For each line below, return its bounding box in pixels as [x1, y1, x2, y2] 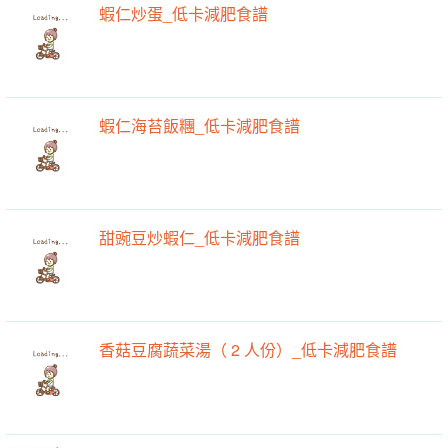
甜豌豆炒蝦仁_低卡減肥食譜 [99, 226, 301, 250]
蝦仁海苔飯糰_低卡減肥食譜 [99, 113, 301, 137]
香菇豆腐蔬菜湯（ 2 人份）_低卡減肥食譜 [99, 338, 398, 362]
